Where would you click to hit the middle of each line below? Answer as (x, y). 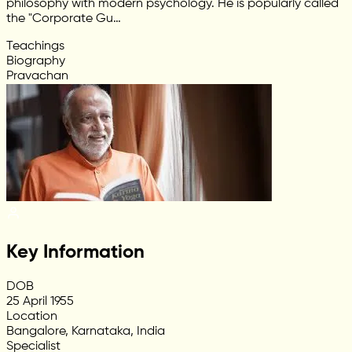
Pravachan (37, 77)
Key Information (75, 253)
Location (32, 317)
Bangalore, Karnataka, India (86, 332)
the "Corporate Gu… (64, 19)
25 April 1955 (40, 302)
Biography (36, 62)
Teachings (35, 47)
